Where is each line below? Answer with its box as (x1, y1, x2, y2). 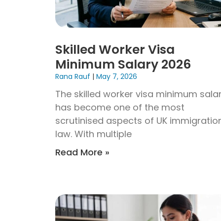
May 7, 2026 (94, 72, 137, 82)
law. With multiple (55, 128, 132, 141)
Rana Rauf (55, 72, 92, 82)
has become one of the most (55, 101, 184, 114)
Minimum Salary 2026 (55, 56, 191, 74)
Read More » (55, 146, 110, 159)
